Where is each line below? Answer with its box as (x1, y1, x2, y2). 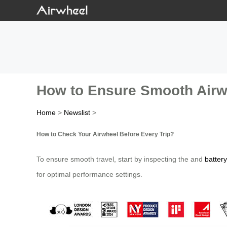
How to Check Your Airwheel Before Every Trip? (36, 130, 174, 137)
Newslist (64, 108, 90, 117)
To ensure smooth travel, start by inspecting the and (36, 155, 205, 164)
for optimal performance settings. (36, 170, 142, 179)
